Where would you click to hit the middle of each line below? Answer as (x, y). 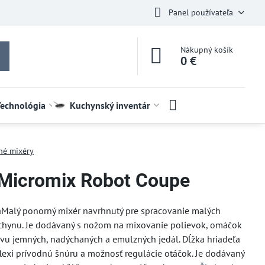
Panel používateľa (201, 12)
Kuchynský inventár (110, 105)
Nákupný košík (207, 50)
